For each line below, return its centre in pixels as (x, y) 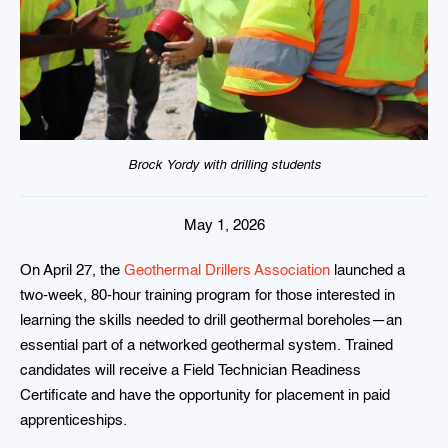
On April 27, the (72, 271)
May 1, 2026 (224, 226)
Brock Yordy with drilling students (224, 165)
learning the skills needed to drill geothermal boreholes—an (211, 321)
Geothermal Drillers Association (227, 271)
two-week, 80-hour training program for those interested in (207, 296)
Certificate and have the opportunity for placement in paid (205, 396)
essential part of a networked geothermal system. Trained (206, 346)
